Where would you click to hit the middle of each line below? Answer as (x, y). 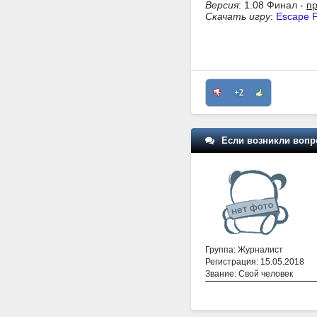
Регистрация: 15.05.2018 (255, 261)
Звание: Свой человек (249, 273)
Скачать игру (238, 16)
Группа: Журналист (244, 249)
